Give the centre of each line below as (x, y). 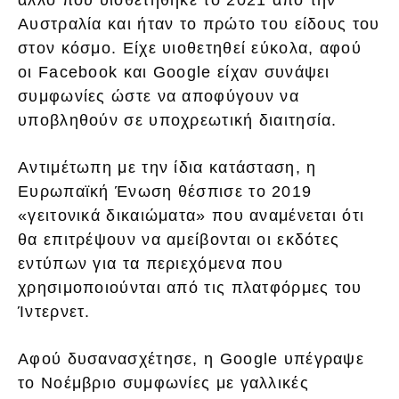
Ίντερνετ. (54, 311)
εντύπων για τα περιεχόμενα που (151, 263)
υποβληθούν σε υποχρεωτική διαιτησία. (178, 120)
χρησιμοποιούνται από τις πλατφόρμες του (190, 287)
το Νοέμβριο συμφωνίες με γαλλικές (163, 383)
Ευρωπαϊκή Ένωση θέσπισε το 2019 (165, 191)
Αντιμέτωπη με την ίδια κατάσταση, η (167, 167)
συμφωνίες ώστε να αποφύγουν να (159, 96)
